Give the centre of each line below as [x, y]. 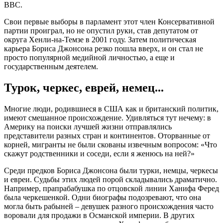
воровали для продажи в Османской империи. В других [99, 215]
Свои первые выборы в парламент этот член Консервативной [109, 22]
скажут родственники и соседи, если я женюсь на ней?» [99, 154]
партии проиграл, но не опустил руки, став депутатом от [101, 31]
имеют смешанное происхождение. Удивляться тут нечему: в [108, 118]
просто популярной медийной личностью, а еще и [89, 58]
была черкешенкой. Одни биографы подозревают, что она [103, 197]
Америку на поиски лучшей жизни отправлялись [88, 127]
